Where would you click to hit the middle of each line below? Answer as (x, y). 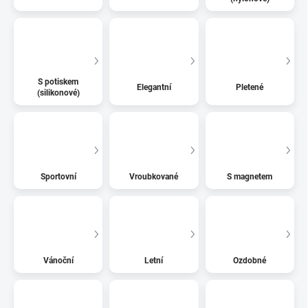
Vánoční (58, 260)
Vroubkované (154, 177)
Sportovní (58, 177)
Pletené (250, 88)
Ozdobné (250, 260)
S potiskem (58, 82)
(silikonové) (58, 93)
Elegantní (154, 88)
